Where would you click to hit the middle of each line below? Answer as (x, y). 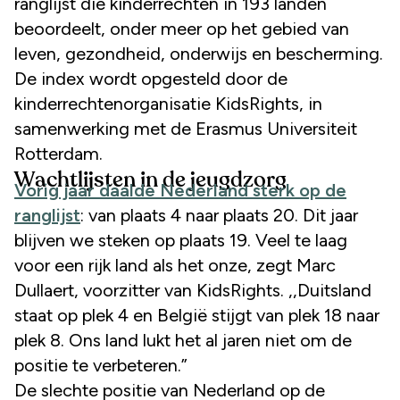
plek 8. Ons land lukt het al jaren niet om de (183, 340)
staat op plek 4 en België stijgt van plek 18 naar (197, 315)
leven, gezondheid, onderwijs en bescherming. (199, 53)
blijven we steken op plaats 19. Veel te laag (181, 240)
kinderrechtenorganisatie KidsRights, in (168, 103)
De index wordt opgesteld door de (151, 78)
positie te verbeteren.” (101, 365)
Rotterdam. (58, 153)
